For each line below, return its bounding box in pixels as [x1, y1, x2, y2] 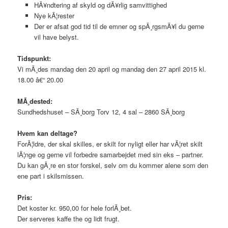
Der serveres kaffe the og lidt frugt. [17, 214, 120, 223]
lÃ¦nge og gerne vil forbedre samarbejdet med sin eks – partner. [17, 149, 204, 159]
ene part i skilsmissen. [17, 170, 84, 181]
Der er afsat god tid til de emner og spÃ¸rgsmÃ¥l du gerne [34, 21, 204, 31]
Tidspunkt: [17, 53, 51, 63]
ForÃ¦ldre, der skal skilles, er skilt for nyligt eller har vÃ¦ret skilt [17, 138, 203, 149]
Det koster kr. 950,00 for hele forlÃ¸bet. [17, 203, 132, 213]
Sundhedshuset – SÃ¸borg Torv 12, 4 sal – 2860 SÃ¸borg [17, 106, 185, 117]
